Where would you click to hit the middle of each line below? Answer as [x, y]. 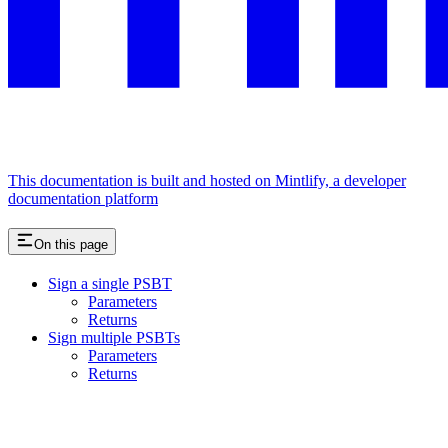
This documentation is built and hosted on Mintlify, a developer [207, 180]
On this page [71, 244]
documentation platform [83, 198]
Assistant [36, 429]
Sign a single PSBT [110, 283]
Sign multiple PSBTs [114, 337]
